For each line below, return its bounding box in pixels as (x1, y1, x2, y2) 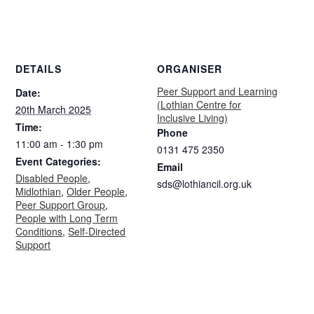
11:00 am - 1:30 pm (15, 136, 104, 151)
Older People (67, 184, 125, 198)
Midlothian (15, 184, 62, 198)
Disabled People (15, 170, 88, 185)
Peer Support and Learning (157, 83, 278, 98)
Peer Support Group (15, 197, 106, 212)
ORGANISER (157, 61, 222, 76)
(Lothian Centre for (157, 97, 241, 111)
